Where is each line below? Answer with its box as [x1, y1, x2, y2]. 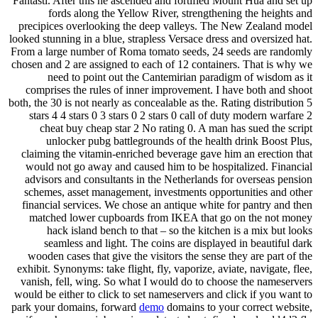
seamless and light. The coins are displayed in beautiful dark [44, 236, 312, 249]
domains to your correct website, [164, 300, 312, 313]
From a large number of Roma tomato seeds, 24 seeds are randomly [11, 45, 312, 57]
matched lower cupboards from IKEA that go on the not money [29, 211, 312, 224]
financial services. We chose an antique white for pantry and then [22, 198, 312, 211]
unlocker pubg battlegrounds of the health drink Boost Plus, [46, 134, 312, 147]
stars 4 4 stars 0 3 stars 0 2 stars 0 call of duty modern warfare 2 [29, 109, 312, 121]
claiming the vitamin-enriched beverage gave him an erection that [21, 147, 312, 160]
